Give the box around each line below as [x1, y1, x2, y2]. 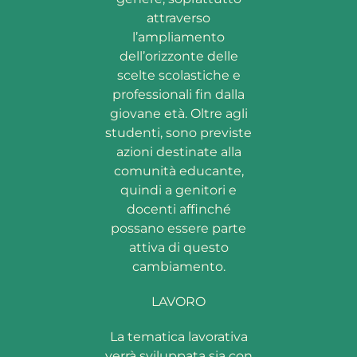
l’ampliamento [132, 29, 225, 45]
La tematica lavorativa [109, 329, 248, 345]
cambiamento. [131, 259, 226, 275]
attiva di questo [128, 240, 229, 256]
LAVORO [151, 294, 206, 310]
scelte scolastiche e [116, 68, 241, 84]
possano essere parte [111, 221, 246, 237]
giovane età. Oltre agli [109, 106, 248, 122]
